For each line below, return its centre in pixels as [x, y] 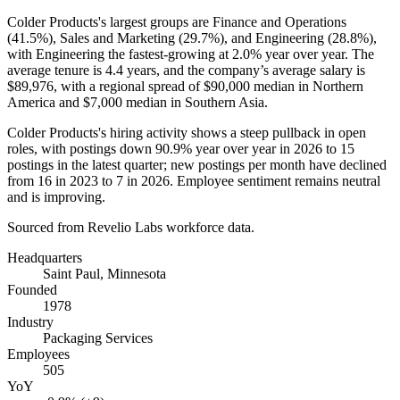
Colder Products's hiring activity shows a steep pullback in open [187, 132]
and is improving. [56, 196]
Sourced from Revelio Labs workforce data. [131, 227]
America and [45, 102]
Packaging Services [98, 337]
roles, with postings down [81, 148]
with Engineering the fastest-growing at [120, 54]
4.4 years [131, 70]
